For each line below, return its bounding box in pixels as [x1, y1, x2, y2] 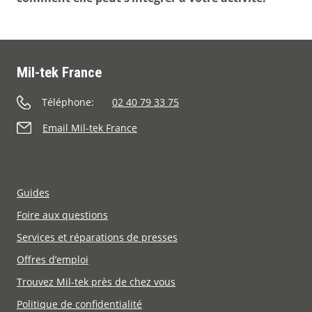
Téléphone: [42, 95, 94, 109]
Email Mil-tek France [42, 121, 137, 135]
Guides [17, 186, 49, 200]
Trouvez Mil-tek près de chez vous [17, 275, 175, 289]
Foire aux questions [17, 208, 108, 222]
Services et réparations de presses [17, 231, 178, 244]
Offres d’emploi [17, 253, 88, 267]
